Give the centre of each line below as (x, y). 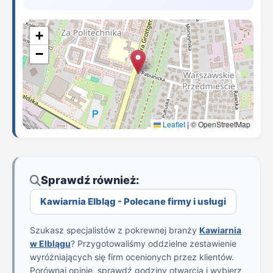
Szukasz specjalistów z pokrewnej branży (115, 230)
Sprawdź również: (90, 180)
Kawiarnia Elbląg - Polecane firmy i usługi (133, 201)
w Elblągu (50, 243)
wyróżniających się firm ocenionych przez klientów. (132, 257)
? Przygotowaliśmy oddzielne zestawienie (154, 243)
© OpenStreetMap (220, 124)
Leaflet (173, 124)
